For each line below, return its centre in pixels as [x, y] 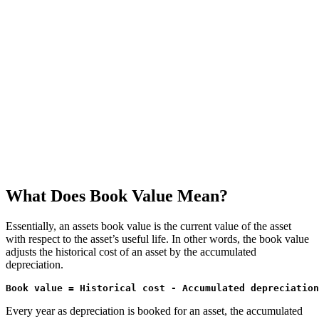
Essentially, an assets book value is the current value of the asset [148, 226]
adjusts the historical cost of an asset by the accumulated [131, 252]
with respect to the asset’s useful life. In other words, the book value [157, 239]
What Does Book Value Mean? [117, 196]
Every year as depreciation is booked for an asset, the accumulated [154, 311]
